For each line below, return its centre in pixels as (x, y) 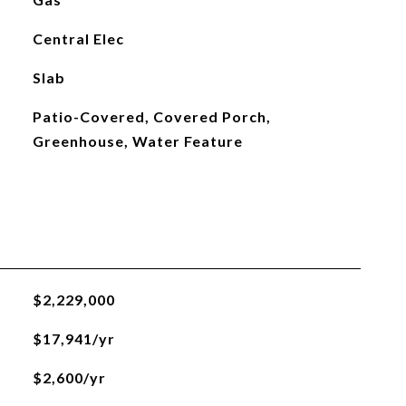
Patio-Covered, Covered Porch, (151, 116)
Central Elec (78, 39)
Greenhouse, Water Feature (137, 141)
